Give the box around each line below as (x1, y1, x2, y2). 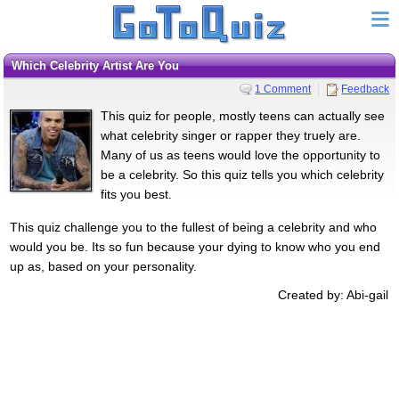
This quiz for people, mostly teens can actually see (100, 108, 385, 123)
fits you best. (100, 186, 172, 201)
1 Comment (255, 82, 312, 95)
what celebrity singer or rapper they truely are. (100, 127, 361, 142)
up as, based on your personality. (9, 258, 197, 273)
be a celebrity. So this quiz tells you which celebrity (100, 167, 384, 182)
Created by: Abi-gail (278, 287, 389, 302)
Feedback (341, 82, 390, 95)
